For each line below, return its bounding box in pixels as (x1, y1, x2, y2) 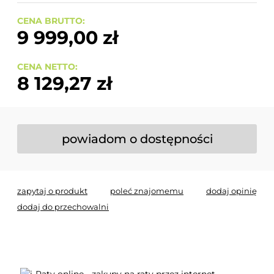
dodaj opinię (206, 186, 257, 196)
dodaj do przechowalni (17, 202, 109, 212)
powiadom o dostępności (61, 131, 213, 146)
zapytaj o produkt (17, 186, 87, 196)
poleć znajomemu (110, 186, 183, 196)
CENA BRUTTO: (17, 15, 85, 26)
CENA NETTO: (17, 61, 78, 72)
